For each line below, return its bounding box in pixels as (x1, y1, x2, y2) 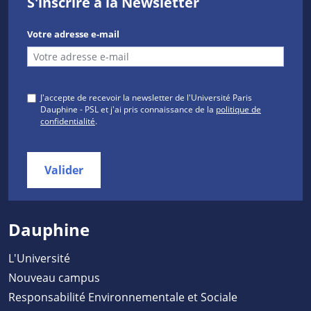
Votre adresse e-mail (27, 28, 119, 41)
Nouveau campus (8, 269, 100, 285)
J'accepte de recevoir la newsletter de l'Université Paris (40, 91, 252, 103)
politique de (216, 103, 261, 115)
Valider (44, 162, 83, 178)
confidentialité (40, 115, 95, 126)
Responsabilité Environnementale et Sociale (8, 289, 237, 304)
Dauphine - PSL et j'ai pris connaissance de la (40, 103, 216, 115)
